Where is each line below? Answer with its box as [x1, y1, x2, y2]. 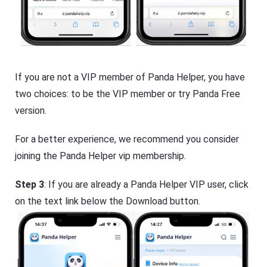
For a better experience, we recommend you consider [15, 133, 240, 145]
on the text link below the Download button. [15, 195, 201, 207]
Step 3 [15, 179, 45, 191]
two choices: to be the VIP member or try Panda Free [15, 88, 241, 100]
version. [15, 105, 47, 117]
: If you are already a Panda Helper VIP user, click [44, 179, 249, 191]
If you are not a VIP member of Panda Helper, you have [15, 72, 246, 83]
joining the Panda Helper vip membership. [15, 150, 187, 162]
